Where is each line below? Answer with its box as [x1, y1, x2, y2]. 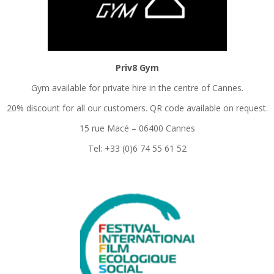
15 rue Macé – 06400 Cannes [79, 122, 195, 135]
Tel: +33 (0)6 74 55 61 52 [87, 143, 187, 155]
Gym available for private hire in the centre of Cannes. [31, 82, 243, 94]
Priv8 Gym [115, 62, 159, 74]
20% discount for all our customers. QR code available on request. [6, 102, 268, 114]
